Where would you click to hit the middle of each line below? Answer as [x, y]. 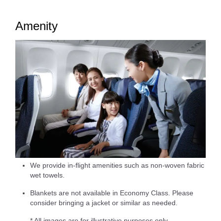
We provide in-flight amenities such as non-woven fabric [117, 165]
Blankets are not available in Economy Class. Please [112, 193]
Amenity [37, 26]
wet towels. [47, 175]
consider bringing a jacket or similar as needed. [104, 203]
